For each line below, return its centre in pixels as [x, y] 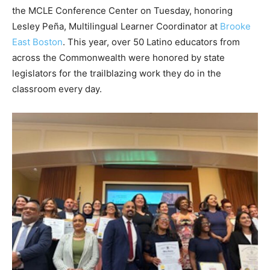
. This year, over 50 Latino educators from [151, 42]
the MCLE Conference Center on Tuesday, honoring [122, 11]
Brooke [235, 26]
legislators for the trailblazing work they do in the [117, 73]
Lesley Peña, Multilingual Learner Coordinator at [116, 26]
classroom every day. [57, 89]
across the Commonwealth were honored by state [118, 58]
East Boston [37, 42]
